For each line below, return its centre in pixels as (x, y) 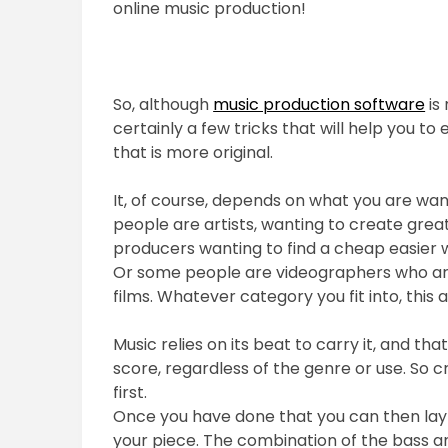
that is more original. (193, 153)
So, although (163, 105)
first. (130, 393)
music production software (319, 105)
